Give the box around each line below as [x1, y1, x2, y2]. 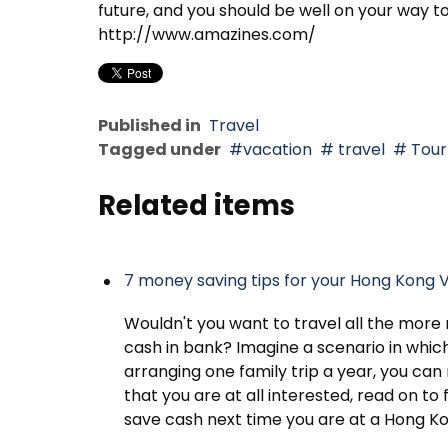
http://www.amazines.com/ [98, 23, 316, 47]
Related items [98, 186, 295, 226]
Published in [98, 114, 201, 138]
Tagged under [98, 138, 221, 162]
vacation [243, 138, 312, 162]
